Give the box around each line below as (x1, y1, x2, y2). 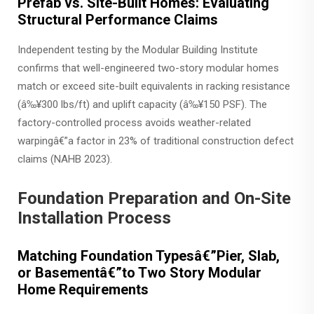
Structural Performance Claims (18, 11, 218, 28)
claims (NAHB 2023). (18, 152, 112, 165)
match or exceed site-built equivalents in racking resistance (18, 79, 290, 93)
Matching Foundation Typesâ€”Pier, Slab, (18, 247, 280, 264)
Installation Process (18, 207, 171, 228)
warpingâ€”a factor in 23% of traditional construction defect (18, 134, 294, 147)
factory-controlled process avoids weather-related (18, 116, 251, 129)
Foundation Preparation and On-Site (18, 188, 291, 208)
